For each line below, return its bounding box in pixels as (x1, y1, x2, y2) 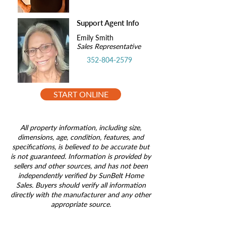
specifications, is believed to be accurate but (12, 142, 149, 151)
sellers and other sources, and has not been (14, 161, 148, 170)
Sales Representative (77, 42, 141, 50)
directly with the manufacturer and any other (11, 190, 151, 199)
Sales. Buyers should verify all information (16, 181, 146, 189)
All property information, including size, (20, 123, 141, 132)
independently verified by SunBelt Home (18, 171, 144, 180)
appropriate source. (50, 200, 111, 208)
